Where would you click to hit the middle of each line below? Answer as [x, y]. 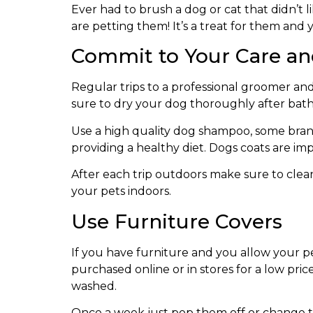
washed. [94, 286]
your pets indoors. [121, 191]
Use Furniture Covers [177, 221]
